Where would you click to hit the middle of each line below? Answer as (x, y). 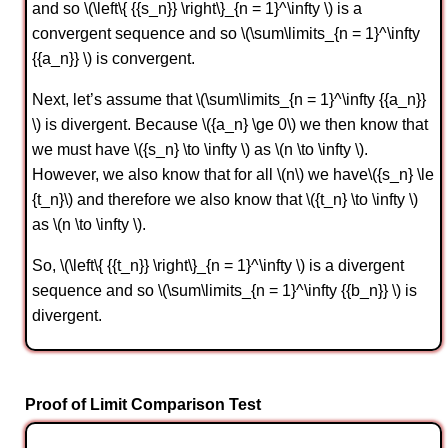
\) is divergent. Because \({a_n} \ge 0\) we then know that (230, 124)
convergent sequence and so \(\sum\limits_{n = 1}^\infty (226, 33)
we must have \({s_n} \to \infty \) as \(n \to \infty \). (200, 149)
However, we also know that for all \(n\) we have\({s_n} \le (233, 174)
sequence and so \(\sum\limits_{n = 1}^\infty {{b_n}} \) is (224, 290)
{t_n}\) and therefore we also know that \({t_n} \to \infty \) (225, 199)
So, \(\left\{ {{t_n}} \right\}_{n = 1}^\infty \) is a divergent (218, 265)
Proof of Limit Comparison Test (143, 405)
